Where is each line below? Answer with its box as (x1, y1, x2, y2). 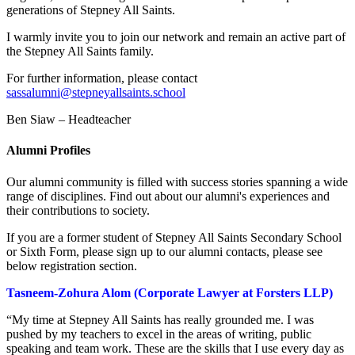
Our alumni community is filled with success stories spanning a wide (6, 174, 348, 189)
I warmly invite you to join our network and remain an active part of (6, 30, 345, 44)
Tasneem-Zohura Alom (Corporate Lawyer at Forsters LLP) (6, 285, 339, 300)
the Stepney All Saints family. (6, 44, 154, 59)
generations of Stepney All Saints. (6, 3, 175, 17)
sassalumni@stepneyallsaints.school (6, 86, 185, 100)
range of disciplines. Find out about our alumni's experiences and (6, 189, 330, 203)
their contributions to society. (6, 203, 153, 217)
